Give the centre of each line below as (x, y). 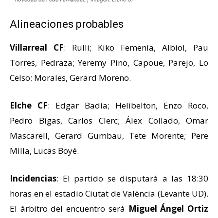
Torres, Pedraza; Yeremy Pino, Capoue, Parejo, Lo (109, 62)
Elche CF (29, 105)
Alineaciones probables (67, 24)
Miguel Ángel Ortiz (168, 208)
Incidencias (33, 178)
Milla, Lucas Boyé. (44, 150)
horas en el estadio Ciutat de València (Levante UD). (109, 193)
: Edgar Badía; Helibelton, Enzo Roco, (128, 105)
